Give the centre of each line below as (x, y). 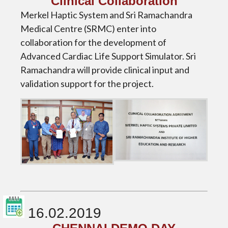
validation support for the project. (87, 83)
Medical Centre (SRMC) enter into (88, 28)
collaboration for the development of (93, 42)
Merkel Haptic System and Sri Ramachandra (106, 15)
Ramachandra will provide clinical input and (105, 69)
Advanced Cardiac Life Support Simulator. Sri (108, 56)
